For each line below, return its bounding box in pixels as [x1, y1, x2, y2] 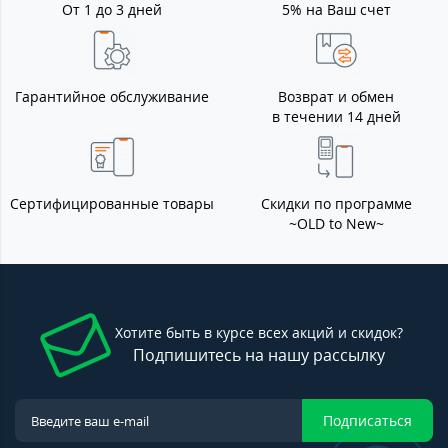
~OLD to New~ [288, 214, 384, 233]
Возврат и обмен [278, 87, 394, 106]
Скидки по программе [260, 194, 412, 213]
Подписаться [323, 410, 412, 430]
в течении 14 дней [271, 107, 401, 126]
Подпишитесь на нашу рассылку [133, 344, 385, 366]
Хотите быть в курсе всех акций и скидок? [115, 323, 403, 342]
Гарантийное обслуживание [15, 87, 209, 106]
